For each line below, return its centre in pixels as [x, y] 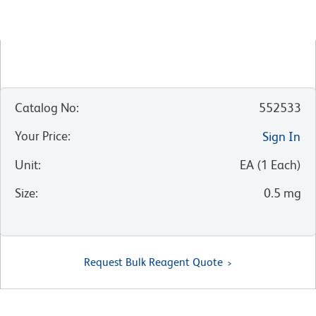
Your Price [41, 136]
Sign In [281, 137]
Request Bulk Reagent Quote [153, 262]
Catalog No [45, 108]
